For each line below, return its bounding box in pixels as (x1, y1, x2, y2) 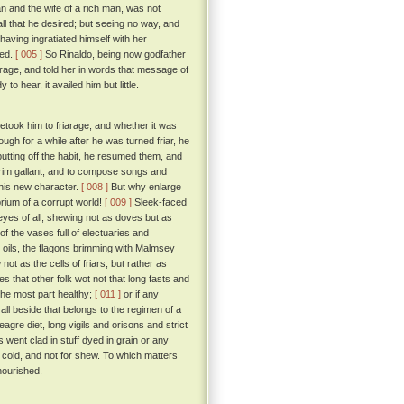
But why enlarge (108, 181, 181, 193)
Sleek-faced (132, 197, 187, 208)
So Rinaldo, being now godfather (42, 49, 186, 60)
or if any (121, 289, 159, 300)
